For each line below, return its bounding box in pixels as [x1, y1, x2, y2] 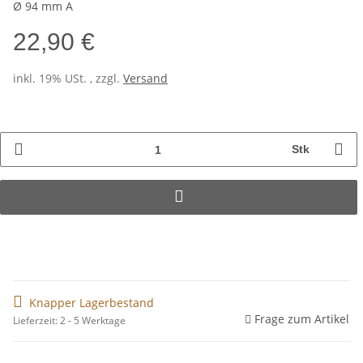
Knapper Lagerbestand [29, 295, 154, 311]
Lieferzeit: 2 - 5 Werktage [13, 314, 126, 328]
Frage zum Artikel [254, 311, 349, 327]
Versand [123, 70, 168, 87]
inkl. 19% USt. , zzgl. [13, 70, 123, 87]
